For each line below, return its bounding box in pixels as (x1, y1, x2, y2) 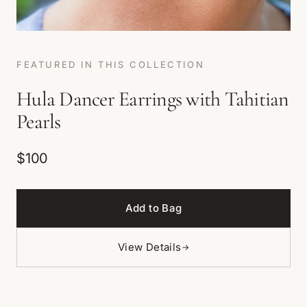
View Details (118, 241, 182, 254)
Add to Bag (125, 201, 182, 214)
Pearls (16, 109, 61, 134)
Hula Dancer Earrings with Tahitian (16, 86, 289, 112)
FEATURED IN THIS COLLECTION (16, 59, 205, 70)
